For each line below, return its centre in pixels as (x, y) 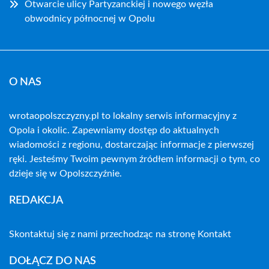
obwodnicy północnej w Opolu (90, 19)
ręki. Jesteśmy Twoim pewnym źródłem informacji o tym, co (134, 159)
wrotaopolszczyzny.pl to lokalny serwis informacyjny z (123, 116)
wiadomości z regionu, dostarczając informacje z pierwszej (131, 145)
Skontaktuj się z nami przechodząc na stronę (103, 234)
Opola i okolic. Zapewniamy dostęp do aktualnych (114, 130)
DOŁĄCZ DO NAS (53, 261)
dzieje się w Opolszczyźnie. (65, 174)
